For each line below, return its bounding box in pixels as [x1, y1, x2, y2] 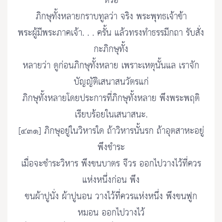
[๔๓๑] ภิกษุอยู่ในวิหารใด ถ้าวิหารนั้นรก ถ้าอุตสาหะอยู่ [18, 123, 204, 140]
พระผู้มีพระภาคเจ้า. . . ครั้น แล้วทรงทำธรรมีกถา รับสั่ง [18, 25, 204, 42]
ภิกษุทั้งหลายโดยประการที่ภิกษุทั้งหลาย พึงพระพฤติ [22, 90, 200, 107]
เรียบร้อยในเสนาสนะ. [74, 107, 148, 123]
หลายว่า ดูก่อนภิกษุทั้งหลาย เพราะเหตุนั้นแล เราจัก [23, 57, 199, 74]
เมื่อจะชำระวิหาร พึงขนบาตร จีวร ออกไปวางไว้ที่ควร [21, 156, 201, 172]
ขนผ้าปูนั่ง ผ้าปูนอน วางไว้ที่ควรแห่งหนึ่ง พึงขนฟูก [25, 188, 197, 205]
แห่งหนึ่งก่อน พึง [82, 172, 140, 189]
